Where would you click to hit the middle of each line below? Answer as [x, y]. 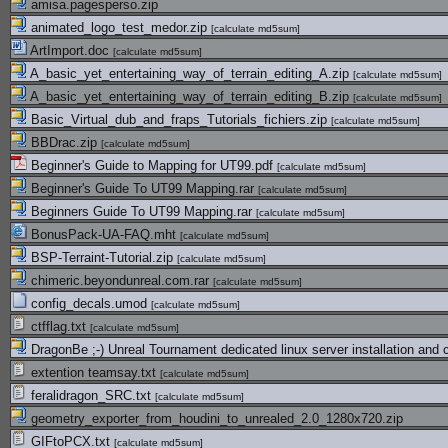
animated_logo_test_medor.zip [119, 27]
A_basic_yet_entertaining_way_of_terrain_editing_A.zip [190, 73]
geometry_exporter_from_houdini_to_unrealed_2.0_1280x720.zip [215, 418]
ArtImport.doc [70, 50]
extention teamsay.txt [93, 372]
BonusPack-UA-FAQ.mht [103, 234]
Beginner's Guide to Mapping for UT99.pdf [152, 165]
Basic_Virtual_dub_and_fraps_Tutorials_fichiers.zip [179, 119]
